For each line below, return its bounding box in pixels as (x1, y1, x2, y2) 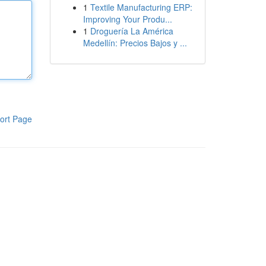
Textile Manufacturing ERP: (90, 1, 192, 13)
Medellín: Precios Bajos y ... (83, 37, 187, 49)
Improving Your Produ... (83, 13, 172, 25)
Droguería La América (90, 25, 173, 37)
